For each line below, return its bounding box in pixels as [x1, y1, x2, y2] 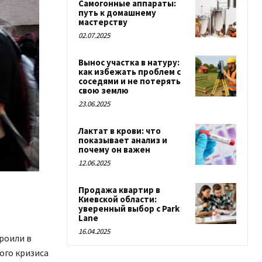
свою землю [78, 85, 129, 96]
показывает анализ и [78, 135, 167, 146]
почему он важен [78, 144, 150, 155]
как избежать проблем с [78, 66, 181, 77]
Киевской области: [78, 194, 157, 205]
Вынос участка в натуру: [78, 57, 180, 68]
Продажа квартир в [78, 184, 160, 195]
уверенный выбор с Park [78, 203, 180, 214]
